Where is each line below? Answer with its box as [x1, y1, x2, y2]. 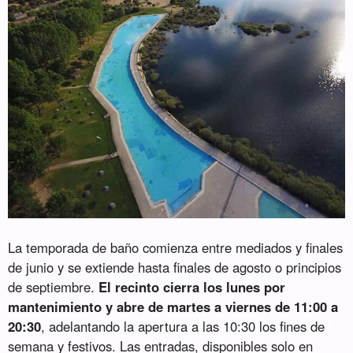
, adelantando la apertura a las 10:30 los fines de [41, 317, 325, 336]
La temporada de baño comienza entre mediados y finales [8, 238, 344, 258]
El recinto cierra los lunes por [98, 277, 286, 297]
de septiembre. [8, 277, 99, 297]
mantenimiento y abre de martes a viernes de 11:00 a [8, 297, 339, 317]
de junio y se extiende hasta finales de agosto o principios [8, 258, 342, 277]
